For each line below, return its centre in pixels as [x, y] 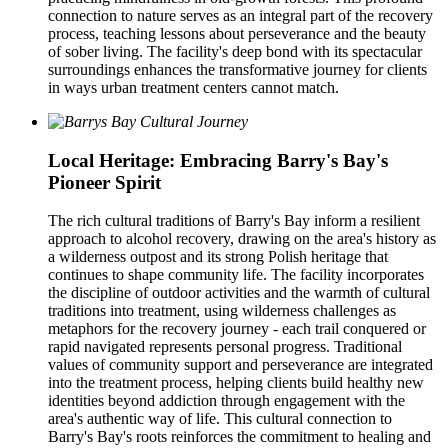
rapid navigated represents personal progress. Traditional [225, 347]
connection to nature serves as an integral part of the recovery [240, 15]
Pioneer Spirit [104, 182]
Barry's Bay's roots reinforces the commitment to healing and [239, 437]
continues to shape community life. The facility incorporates [236, 275]
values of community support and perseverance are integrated [240, 365]
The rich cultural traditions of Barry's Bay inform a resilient [234, 221]
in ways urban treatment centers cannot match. [193, 87]
